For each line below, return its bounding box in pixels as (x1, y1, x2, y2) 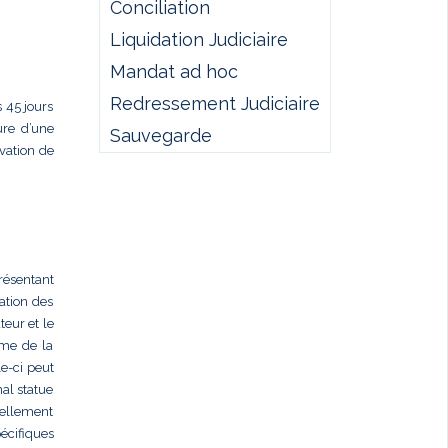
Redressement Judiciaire (109, 93, 320, 114)
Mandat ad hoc (109, 61, 238, 82)
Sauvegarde (109, 125, 212, 146)
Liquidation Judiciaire (109, 29, 288, 50)
